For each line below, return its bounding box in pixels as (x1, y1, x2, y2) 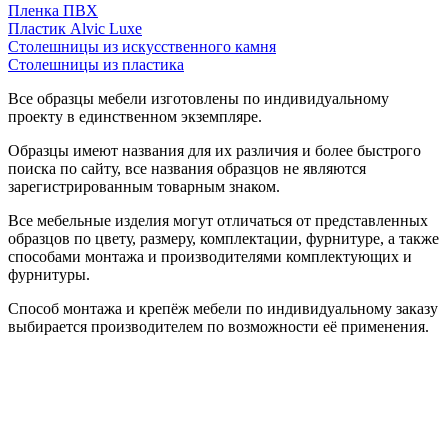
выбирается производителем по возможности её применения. (8, 317, 429, 335)
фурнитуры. (8, 265, 90, 283)
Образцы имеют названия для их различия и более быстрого (8, 141, 421, 159)
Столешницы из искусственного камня (8, 37, 276, 55)
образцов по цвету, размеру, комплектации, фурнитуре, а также (8, 229, 439, 247)
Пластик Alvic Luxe (8, 19, 142, 37)
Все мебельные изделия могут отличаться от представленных (8, 211, 428, 229)
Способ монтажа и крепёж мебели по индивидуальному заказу (8, 299, 438, 317)
